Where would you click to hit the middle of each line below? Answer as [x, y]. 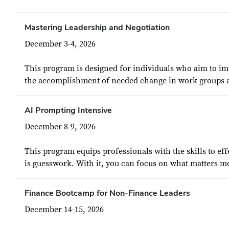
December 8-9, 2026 [60, 127]
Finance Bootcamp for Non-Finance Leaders [107, 193]
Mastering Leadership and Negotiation [97, 27]
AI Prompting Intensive [68, 110]
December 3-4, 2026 [60, 44]
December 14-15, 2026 [64, 210]
